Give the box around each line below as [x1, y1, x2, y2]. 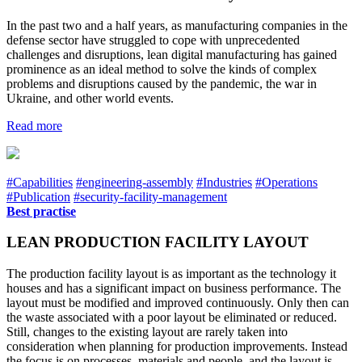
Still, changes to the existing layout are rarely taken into [6, 324, 288, 339]
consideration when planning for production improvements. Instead [6, 339, 347, 353]
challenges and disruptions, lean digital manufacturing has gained [6, 47, 337, 61]
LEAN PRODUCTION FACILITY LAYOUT [6, 234, 309, 251]
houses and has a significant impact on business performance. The [6, 280, 341, 295]
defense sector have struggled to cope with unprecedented [6, 32, 300, 47]
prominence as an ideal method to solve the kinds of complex [6, 61, 317, 76]
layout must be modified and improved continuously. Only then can [6, 295, 349, 309]
